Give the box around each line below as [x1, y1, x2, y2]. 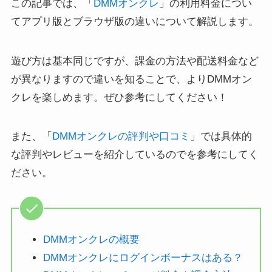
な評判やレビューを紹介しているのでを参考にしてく [10, 148, 259, 160]
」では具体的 [189, 130, 252, 142]
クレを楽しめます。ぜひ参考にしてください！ [10, 91, 228, 103]
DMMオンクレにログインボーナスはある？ [42, 251, 243, 263]
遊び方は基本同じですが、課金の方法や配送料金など [10, 55, 259, 67]
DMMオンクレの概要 [42, 234, 140, 246]
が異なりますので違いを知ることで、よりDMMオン [10, 73, 252, 85]
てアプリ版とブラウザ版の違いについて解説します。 [10, 16, 259, 28]
